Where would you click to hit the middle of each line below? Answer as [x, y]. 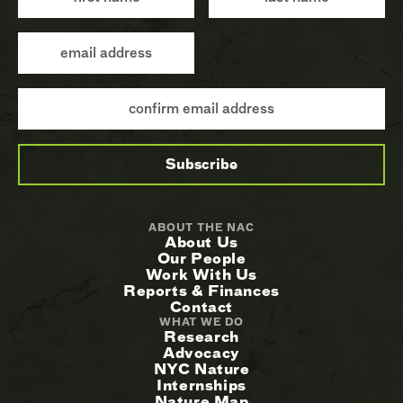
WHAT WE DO [201, 322]
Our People [201, 259]
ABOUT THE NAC [201, 228]
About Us [201, 243]
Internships [201, 386]
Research [201, 337]
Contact [201, 308]
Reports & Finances [201, 291]
